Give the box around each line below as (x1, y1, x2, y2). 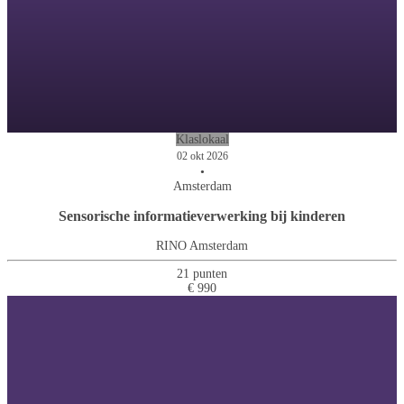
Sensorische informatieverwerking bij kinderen (59, 207, 345, 224)
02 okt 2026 (176, 149, 228, 162)
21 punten (177, 267, 227, 281)
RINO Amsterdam (156, 238, 248, 252)
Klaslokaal (175, 132, 229, 146)
